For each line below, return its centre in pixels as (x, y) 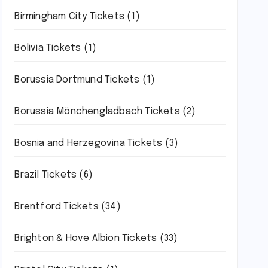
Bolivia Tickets (48, 48)
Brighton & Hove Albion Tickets (86, 238)
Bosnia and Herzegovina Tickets (89, 143)
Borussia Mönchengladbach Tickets (97, 112)
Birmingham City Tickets (69, 16)
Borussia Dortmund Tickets (77, 80)
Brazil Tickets (46, 175)
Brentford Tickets (57, 207)
